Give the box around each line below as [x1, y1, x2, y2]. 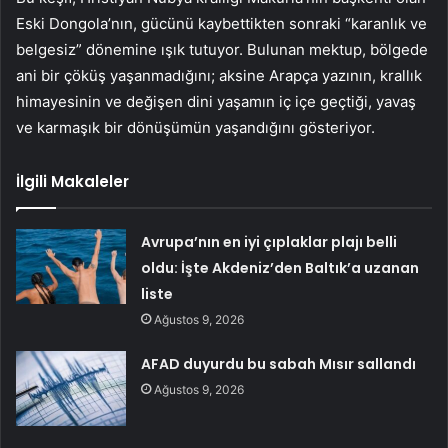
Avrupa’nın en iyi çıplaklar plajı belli [141, 232, 398, 253]
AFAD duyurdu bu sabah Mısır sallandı [141, 354, 417, 375]
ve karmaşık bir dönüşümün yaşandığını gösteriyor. [16, 118, 375, 138]
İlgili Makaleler [16, 171, 129, 193]
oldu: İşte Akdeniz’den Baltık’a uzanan [141, 258, 420, 279]
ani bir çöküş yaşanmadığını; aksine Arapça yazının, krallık [16, 66, 422, 86]
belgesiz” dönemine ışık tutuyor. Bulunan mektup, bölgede [16, 40, 428, 60]
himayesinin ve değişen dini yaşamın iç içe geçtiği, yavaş [16, 92, 416, 112]
